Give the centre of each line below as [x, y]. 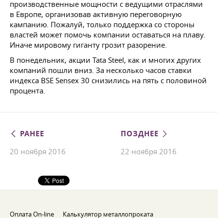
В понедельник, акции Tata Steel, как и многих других [105, 60]
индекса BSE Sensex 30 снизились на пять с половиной [108, 80]
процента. [27, 91]
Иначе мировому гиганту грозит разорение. [88, 45]
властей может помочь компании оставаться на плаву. [108, 35]
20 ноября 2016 [38, 151]
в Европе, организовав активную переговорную [96, 14]
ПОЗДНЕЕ [141, 134]
